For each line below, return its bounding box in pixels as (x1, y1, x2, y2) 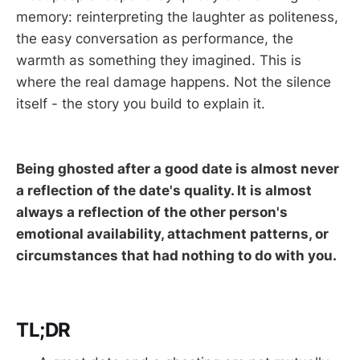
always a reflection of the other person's (16, 204, 288, 221)
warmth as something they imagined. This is (16, 51, 301, 68)
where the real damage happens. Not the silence (16, 73, 331, 90)
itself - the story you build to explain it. (16, 95, 265, 112)
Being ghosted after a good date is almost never (16, 161, 339, 178)
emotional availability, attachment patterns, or (16, 226, 329, 243)
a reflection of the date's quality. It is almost (16, 182, 312, 199)
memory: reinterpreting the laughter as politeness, (16, 8, 338, 25)
